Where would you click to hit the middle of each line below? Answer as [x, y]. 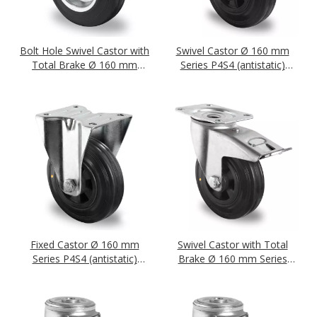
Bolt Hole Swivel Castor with [85, 51]
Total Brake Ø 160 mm [85, 65]
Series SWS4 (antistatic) [85, 79]
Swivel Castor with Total [232, 244]
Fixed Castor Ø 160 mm [85, 244]
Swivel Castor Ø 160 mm [232, 51]
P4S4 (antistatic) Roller [232, 273]
